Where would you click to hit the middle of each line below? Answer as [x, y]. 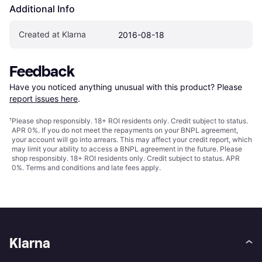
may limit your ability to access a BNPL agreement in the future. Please [127, 149]
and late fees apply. [128, 168]
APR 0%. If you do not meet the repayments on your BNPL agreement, [125, 130]
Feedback [42, 72]
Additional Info [42, 9]
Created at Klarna [52, 35]
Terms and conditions [61, 168]
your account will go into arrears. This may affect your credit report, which [132, 140]
